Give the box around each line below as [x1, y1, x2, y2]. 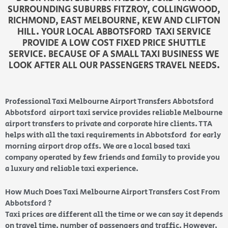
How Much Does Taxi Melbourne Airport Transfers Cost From [5, 187, 220, 198]
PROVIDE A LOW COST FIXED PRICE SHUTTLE [22, 37, 206, 50]
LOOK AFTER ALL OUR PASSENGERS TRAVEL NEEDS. [8, 59, 220, 73]
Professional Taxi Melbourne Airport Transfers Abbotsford [5, 96, 215, 107]
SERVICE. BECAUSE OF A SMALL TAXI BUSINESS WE [9, 48, 219, 62]
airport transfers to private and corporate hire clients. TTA [5, 119, 212, 130]
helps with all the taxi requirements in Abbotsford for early [5, 130, 221, 141]
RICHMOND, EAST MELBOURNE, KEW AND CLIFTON [8, 14, 220, 28]
